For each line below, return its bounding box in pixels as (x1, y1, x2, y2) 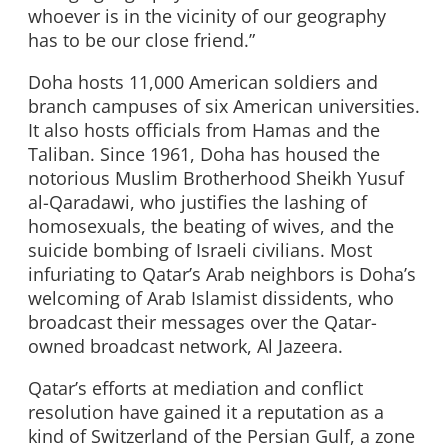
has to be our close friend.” (28, 28, 255, 53)
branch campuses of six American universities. (28, 94, 420, 119)
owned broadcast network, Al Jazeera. (28, 334, 343, 359)
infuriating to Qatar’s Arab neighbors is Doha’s (28, 262, 416, 287)
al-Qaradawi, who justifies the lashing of (28, 190, 367, 215)
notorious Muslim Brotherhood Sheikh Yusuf (28, 166, 404, 191)
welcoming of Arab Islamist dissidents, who (28, 286, 394, 311)
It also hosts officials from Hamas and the (28, 118, 380, 143)
